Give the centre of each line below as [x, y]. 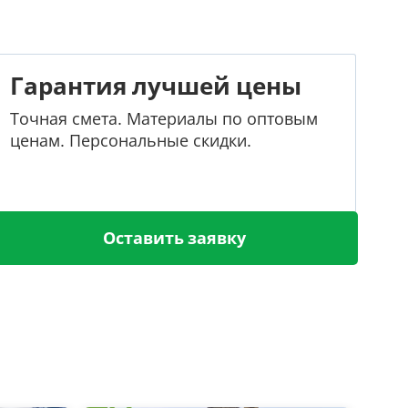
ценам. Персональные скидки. [131, 140]
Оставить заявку [174, 238]
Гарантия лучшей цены [156, 86]
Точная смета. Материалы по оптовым [164, 118]
